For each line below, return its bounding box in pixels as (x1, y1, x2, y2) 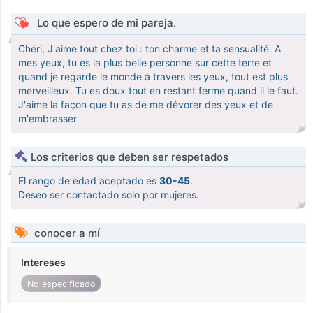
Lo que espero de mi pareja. (34, 16, 176, 30)
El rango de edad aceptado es (18, 175, 159, 187)
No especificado (27, 278, 96, 289)
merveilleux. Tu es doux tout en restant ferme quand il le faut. (18, 85, 298, 97)
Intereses (21, 256, 66, 269)
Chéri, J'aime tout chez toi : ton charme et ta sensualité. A (18, 43, 281, 55)
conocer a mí (31, 226, 100, 240)
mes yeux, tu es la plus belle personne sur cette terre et (18, 57, 272, 69)
